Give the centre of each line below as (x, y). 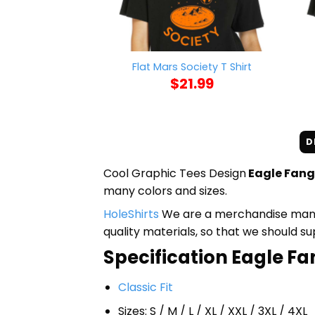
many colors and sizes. (165, 191)
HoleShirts (131, 214)
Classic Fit (145, 287)
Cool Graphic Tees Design (175, 173)
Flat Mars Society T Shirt (192, 67)
